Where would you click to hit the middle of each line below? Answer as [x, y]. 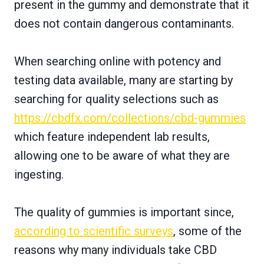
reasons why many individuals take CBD [115, 250]
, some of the [207, 231]
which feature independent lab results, [112, 136]
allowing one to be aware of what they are [122, 155]
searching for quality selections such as [116, 99]
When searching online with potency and [118, 61]
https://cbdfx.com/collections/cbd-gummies [130, 118]
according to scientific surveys [94, 231]
